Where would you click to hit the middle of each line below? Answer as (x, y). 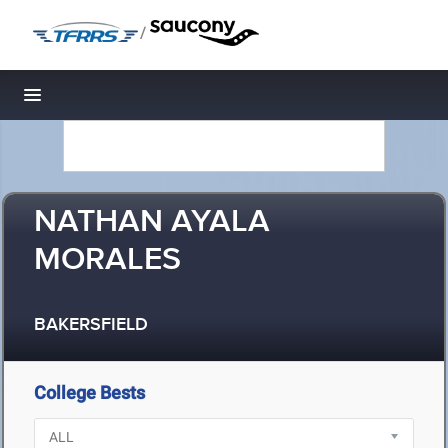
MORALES (107, 260)
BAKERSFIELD (91, 325)
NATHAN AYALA (152, 222)
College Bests (89, 392)
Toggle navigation (100, 100)
